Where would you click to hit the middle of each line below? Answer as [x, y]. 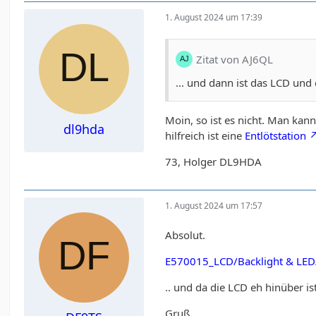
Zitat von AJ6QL [235, 59]
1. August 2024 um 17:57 [214, 205]
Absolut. [186, 235]
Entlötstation [276, 136]
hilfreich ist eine [205, 136]
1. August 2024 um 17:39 [214, 17]
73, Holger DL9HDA [214, 162]
